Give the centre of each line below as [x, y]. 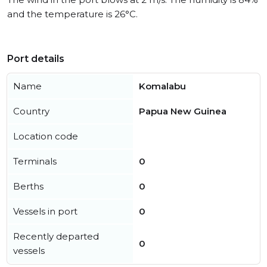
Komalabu [162, 86]
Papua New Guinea [183, 111]
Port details [36, 59]
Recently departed [56, 236]
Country [31, 111]
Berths [28, 186]
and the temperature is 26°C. [72, 14]
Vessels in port [45, 211]
